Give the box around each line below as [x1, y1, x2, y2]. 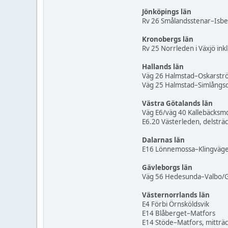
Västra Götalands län [142, 99, 213, 108]
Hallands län [142, 62, 184, 72]
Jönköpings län [142, 7, 191, 17]
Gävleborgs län [142, 163, 192, 173]
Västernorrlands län [142, 190, 210, 200]
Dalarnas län [142, 135, 185, 145]
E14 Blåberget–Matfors [142, 209, 215, 218]
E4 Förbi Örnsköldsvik [142, 199, 209, 209]
